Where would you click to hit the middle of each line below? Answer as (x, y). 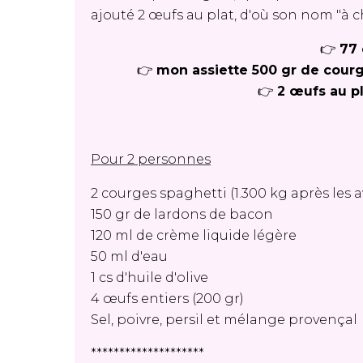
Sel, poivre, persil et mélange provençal (224, 320)
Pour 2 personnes (151, 159)
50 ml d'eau (129, 256)
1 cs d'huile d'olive (149, 278)
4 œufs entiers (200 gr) (167, 299)
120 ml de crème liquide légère (194, 235)
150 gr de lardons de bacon (182, 214)
